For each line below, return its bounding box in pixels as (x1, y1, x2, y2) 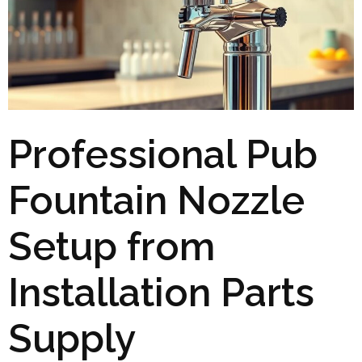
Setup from (8, 223, 215, 269)
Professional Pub (8, 131, 318, 177)
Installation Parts (8, 269, 314, 315)
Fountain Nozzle (8, 177, 305, 223)
